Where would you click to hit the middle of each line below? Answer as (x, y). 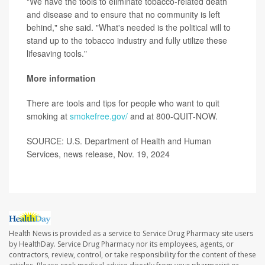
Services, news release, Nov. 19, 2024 (98, 154)
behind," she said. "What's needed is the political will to (129, 27)
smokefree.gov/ (99, 116)
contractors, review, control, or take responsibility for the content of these (132, 255)
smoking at (48, 116)
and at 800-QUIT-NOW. (173, 116)
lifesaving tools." (57, 53)
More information (61, 78)
